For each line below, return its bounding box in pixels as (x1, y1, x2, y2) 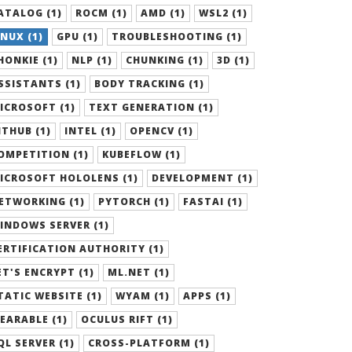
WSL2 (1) (199, 6, 247, 20)
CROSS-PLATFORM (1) (88, 336, 210, 350)
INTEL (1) (64, 124, 116, 137)
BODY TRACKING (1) (94, 77, 204, 90)
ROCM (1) (75, 6, 127, 20)
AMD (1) (141, 6, 185, 20)
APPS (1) (183, 289, 231, 302)
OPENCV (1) (130, 124, 193, 137)
